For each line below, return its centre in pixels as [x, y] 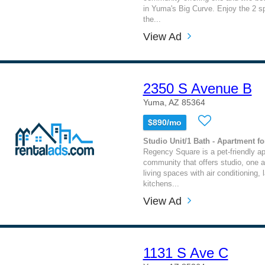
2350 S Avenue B [197, 88]
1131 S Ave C [185, 253]
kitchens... [161, 184]
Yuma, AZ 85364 [174, 102]
